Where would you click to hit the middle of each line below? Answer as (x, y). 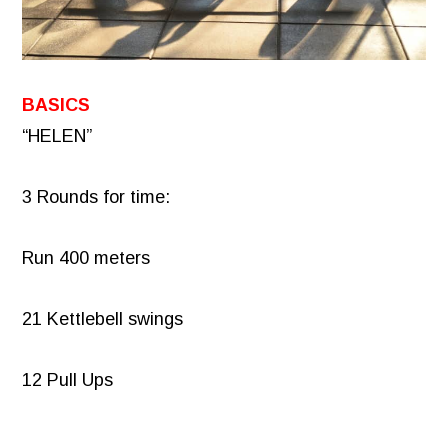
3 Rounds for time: (96, 197)
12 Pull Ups (68, 380)
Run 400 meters (86, 258)
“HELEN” (57, 136)
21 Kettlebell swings (103, 319)
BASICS (56, 105)
